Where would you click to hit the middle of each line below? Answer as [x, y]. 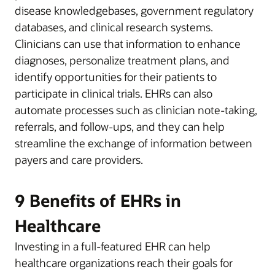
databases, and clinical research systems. [114, 27]
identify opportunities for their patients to [116, 76]
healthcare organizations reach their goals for [124, 262]
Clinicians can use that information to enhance [128, 43]
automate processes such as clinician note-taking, [136, 110]
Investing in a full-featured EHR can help [113, 246]
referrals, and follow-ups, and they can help [120, 126]
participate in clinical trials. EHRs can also [114, 93]
